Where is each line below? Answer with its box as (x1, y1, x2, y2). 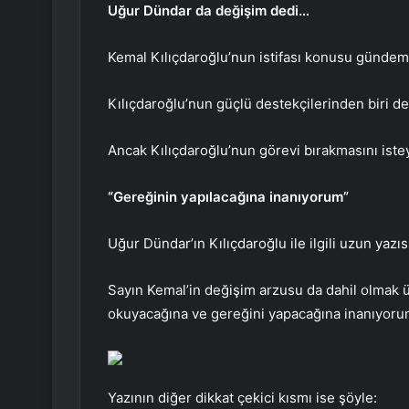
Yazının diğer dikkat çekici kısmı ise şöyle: (108, 389, 377, 407)
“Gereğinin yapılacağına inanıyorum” (108, 188, 349, 206)
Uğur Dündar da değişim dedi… (108, 2, 309, 20)
